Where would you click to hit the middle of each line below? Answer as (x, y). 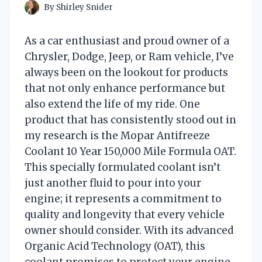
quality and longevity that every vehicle (125, 214)
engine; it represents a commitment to (123, 199)
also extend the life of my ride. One (112, 104)
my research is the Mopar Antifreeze (117, 135)
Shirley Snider (85, 7)
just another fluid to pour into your (113, 183)
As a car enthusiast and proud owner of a (127, 41)
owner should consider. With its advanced (129, 230)
